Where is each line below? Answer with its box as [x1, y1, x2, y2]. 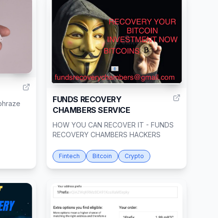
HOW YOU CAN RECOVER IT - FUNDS [53, 120, 174, 129]
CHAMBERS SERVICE [53, 105, 130, 115]
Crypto [125, 152, 144, 160]
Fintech [59, 152, 80, 160]
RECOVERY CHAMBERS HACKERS [53, 130, 161, 139]
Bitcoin [92, 152, 112, 160]
